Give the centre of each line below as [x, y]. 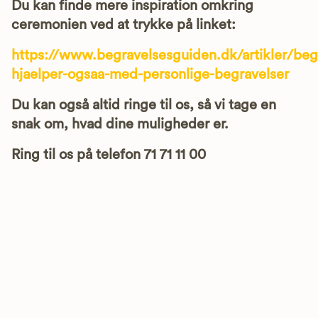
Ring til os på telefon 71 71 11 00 [109, 154]
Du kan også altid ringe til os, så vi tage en [144, 105]
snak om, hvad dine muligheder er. [122, 124]
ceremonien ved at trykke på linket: [124, 24]
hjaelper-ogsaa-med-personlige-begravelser [150, 74]
